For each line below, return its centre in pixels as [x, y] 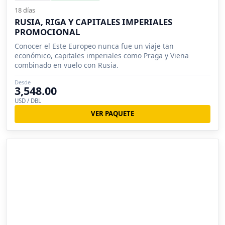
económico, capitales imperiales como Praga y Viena [102, 55]
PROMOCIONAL [47, 32]
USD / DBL [28, 100]
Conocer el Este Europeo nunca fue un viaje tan [94, 46]
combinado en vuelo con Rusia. [67, 65]
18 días [25, 10]
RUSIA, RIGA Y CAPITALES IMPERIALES [93, 22]
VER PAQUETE [113, 114]
